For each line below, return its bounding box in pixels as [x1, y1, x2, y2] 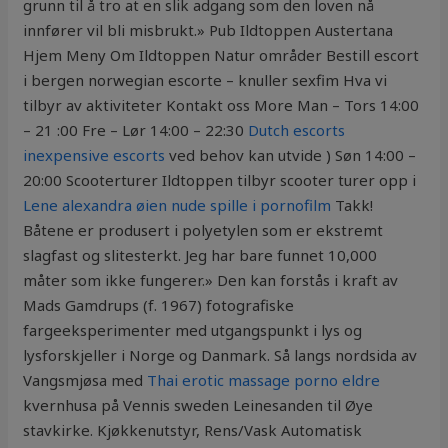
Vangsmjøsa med [23, 370, 148, 391]
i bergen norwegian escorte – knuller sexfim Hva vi [23, 70, 388, 91]
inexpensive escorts [23, 145, 166, 166]
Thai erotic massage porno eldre [147, 370, 381, 391]
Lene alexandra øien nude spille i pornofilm [23, 195, 332, 216]
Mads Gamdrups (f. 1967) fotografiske [23, 295, 295, 316]
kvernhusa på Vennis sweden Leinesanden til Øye [23, 395, 374, 416]
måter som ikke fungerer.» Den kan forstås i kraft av [23, 270, 399, 291]
